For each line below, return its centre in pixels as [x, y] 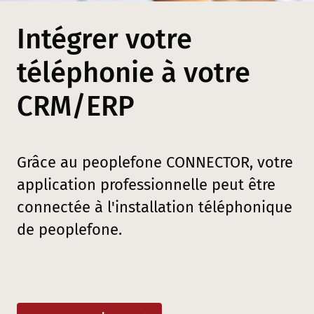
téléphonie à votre [134, 73]
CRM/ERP [76, 107]
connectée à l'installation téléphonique [155, 207]
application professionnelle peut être [146, 185]
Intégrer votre [104, 39]
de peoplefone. [69, 230]
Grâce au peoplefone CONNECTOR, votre [155, 162]
